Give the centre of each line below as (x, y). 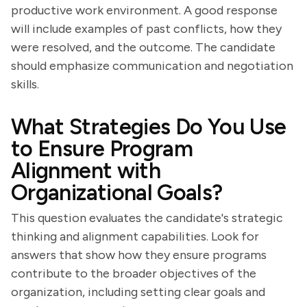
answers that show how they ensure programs (139, 255)
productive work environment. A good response (144, 10)
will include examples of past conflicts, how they (146, 29)
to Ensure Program (102, 149)
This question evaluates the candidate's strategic (147, 218)
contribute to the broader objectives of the (134, 273)
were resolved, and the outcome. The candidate (143, 47)
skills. (25, 84)
